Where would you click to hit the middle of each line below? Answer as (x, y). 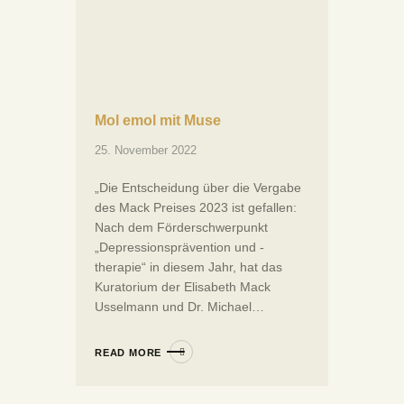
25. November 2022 (146, 150)
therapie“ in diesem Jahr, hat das (188, 266)
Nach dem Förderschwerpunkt (181, 227)
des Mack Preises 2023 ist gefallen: (196, 207)
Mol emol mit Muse (158, 120)
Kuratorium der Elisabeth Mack (183, 286)
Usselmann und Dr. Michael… (179, 306)
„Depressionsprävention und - (179, 247)
